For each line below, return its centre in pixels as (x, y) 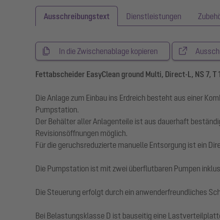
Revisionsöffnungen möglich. (82, 133)
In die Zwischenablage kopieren (108, 51)
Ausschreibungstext (77, 16)
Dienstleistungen (154, 16)
